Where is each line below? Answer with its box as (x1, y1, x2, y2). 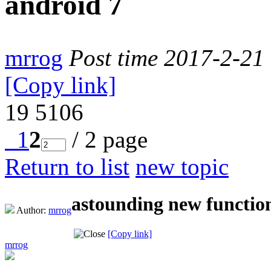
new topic (135, 153, 229, 180)
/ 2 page (66, 126, 148, 152)
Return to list (5, 153, 129, 180)
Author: (15, 204, 48, 215)
